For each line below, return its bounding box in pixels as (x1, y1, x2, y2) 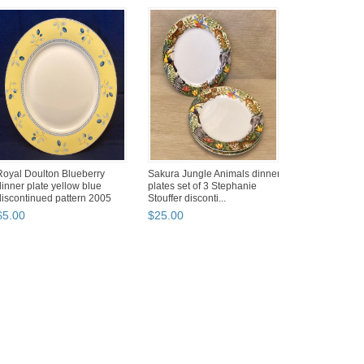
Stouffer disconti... (148, 193, 226, 205)
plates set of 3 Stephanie (148, 180, 257, 193)
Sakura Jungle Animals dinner (148, 168, 280, 180)
